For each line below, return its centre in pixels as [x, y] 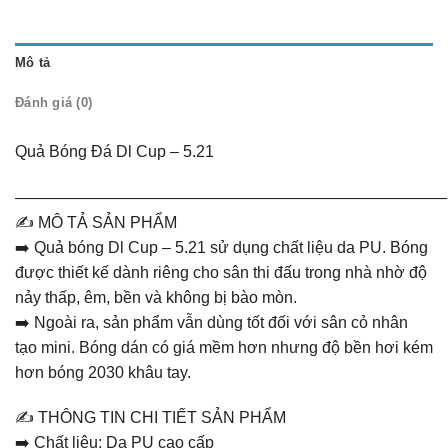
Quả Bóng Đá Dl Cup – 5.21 [114, 151]
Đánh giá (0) [54, 102]
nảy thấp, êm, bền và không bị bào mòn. [156, 297]
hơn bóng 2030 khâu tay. [103, 372]
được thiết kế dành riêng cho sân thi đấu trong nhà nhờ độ [221, 272]
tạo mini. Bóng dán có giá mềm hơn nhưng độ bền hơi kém [224, 347]
